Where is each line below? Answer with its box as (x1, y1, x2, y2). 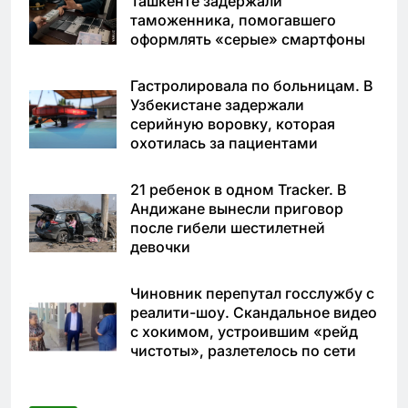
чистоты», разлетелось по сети (130, 342, 356, 361)
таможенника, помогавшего (130, 11, 336, 30)
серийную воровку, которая (130, 115, 335, 134)
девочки (130, 238, 190, 257)
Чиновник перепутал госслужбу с (130, 284, 374, 303)
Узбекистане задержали (130, 96, 304, 115)
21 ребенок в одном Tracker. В (130, 180, 347, 199)
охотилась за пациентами (130, 134, 318, 153)
